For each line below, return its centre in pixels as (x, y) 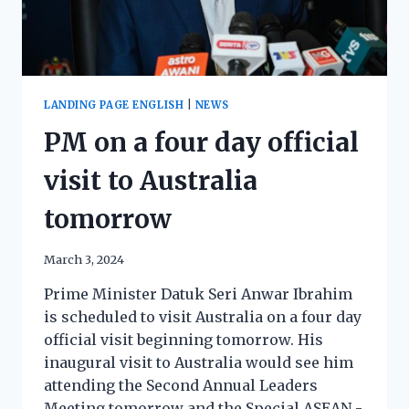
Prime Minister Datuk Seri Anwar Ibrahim (198, 294)
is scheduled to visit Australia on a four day (203, 316)
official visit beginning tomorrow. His (184, 339)
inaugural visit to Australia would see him (199, 362)
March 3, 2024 (84, 259)
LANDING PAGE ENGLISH (114, 105)
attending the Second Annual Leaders (181, 385)
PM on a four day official (201, 142)
